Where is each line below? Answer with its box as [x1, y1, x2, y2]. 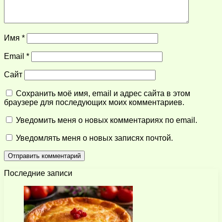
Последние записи [4, 168, 72, 177]
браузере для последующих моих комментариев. [4, 98, 184, 107]
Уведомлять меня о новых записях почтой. [16, 133, 173, 142]
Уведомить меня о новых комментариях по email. [16, 115, 197, 124]
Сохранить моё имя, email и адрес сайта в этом [16, 89, 190, 98]
